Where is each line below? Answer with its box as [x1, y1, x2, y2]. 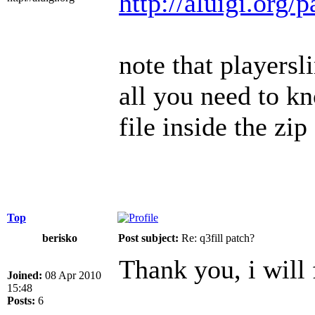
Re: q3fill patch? [179, 231, 255, 244]
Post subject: [118, 231, 179, 244]
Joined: [7, 269, 42, 281]
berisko [42, 231, 77, 244]
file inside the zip [119, 111, 307, 141]
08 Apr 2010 [42, 269, 101, 281]
